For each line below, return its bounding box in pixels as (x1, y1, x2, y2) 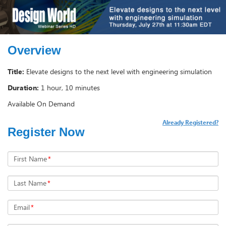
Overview (8, 43, 61, 57)
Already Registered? (162, 118, 218, 126)
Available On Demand (8, 98, 75, 108)
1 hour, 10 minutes (41, 82, 100, 92)
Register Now (8, 125, 85, 139)
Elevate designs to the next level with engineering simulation (26, 66, 212, 76)
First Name (14, 153, 47, 163)
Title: (8, 66, 24, 76)
